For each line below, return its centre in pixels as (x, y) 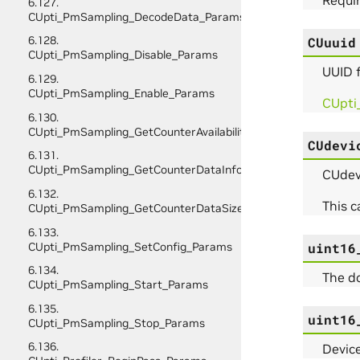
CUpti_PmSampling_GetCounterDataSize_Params (158, 208)
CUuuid (331, 42)
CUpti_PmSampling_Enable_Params (121, 94)
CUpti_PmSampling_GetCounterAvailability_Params (161, 131)
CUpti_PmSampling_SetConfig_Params (130, 246)
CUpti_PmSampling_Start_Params (118, 285)
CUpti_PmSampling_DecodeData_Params (136, 16)
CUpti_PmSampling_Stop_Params (116, 323)
